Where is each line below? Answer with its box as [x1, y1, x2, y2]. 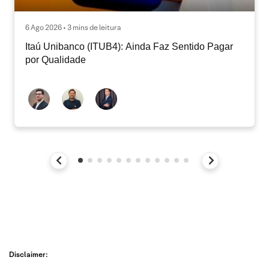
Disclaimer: [9, 249, 48, 259]
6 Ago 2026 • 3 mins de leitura [25, 22, 121, 32]
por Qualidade [25, 54, 86, 65]
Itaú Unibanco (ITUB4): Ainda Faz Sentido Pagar [25, 41, 233, 52]
